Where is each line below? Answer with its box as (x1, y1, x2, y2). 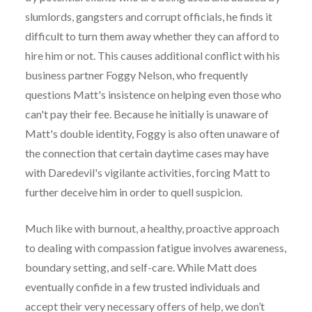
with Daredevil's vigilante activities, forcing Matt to (24, 165, 270, 179)
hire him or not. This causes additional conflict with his (24, 48, 280, 62)
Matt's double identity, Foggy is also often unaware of (24, 126, 280, 140)
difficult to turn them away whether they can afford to (24, 29, 279, 42)
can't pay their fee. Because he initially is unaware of (24, 107, 269, 120)
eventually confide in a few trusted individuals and (24, 279, 260, 293)
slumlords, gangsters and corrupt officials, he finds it (24, 9, 272, 23)
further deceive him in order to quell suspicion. (24, 185, 242, 198)
